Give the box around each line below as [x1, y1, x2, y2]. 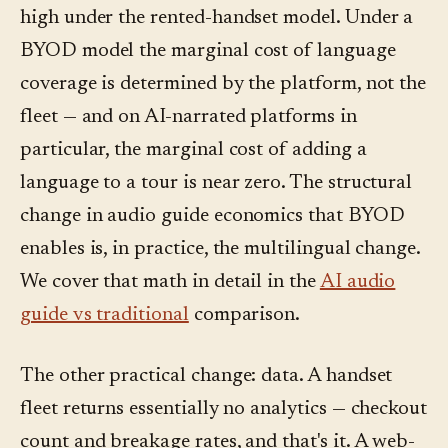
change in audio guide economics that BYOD [20, 206, 405, 227]
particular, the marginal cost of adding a [20, 140, 367, 161]
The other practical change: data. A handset [20, 366, 393, 387]
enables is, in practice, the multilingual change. [20, 239, 421, 260]
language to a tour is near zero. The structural [20, 173, 413, 194]
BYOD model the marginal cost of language [20, 41, 396, 62]
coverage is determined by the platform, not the [20, 74, 427, 95]
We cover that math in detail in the [20, 272, 320, 293]
